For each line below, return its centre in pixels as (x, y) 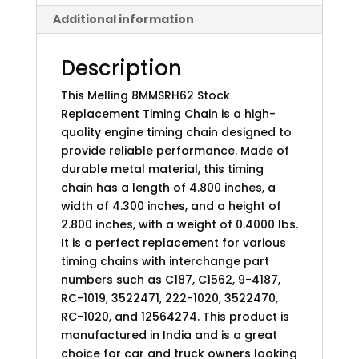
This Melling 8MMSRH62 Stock (145, 96)
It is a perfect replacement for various (173, 243)
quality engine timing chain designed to (176, 133)
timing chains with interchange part (165, 262)
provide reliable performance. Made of (175, 151)
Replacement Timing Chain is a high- (168, 114)
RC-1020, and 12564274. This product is (175, 317)
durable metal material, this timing (162, 169)
